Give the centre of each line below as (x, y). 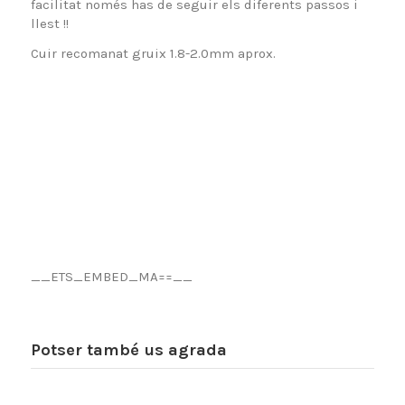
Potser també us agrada (128, 350)
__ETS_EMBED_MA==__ (111, 277)
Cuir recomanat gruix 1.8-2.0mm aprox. (153, 54)
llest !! (49, 24)
